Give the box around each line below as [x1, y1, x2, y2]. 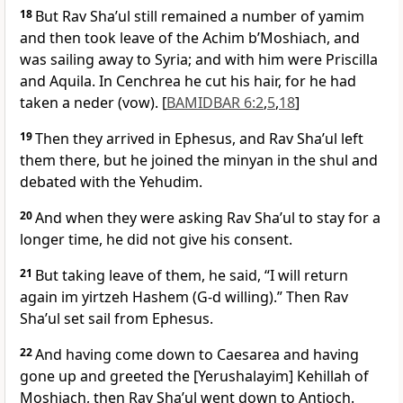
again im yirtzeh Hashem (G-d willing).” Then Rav [20, 287, 348, 308]
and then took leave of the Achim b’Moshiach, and [20, 28, 360, 49]
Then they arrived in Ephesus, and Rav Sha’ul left [35, 129, 363, 149]
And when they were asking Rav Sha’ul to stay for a [35, 208, 381, 228]
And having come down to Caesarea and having [35, 345, 359, 365]
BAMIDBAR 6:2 [166, 93, 264, 113]
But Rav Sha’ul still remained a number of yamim [35, 6, 364, 27]
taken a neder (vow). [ [20, 93, 166, 113]
